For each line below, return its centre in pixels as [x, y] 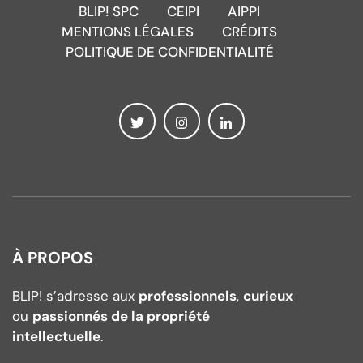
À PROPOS [53, 258]
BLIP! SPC [109, 12]
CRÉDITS [250, 32]
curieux [268, 296]
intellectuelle [56, 337]
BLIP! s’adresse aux [75, 296]
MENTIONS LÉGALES [128, 32]
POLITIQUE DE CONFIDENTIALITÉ [169, 52]
